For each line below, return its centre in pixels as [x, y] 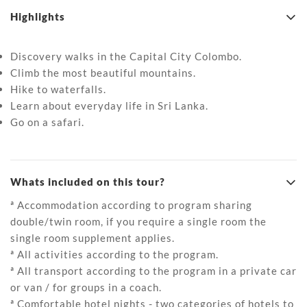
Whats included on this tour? [88, 182]
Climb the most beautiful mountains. [103, 73]
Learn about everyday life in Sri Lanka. [109, 106]
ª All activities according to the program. [114, 254]
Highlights [38, 16]
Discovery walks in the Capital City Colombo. [126, 56]
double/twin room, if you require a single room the [138, 221]
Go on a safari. [47, 122]
